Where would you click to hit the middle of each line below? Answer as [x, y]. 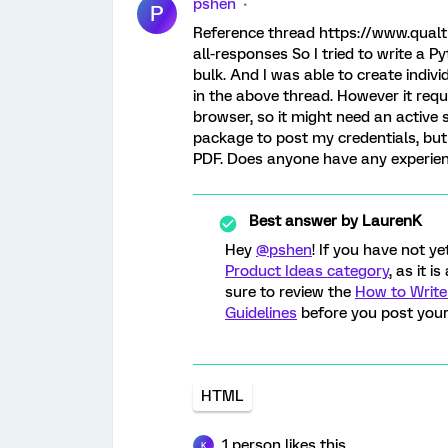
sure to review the [290, 292]
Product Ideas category [307, 271]
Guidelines [261, 313]
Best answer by [303, 221]
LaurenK [390, 221]
